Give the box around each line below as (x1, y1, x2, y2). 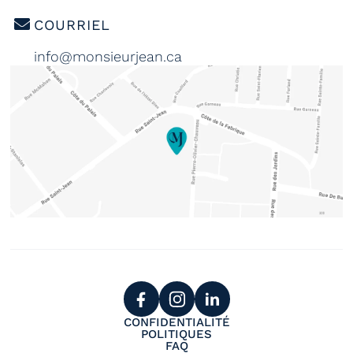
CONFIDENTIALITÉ (123, 315, 230, 329)
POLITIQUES (141, 327, 212, 341)
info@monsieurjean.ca (34, 48, 182, 65)
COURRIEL (34, 17, 110, 34)
